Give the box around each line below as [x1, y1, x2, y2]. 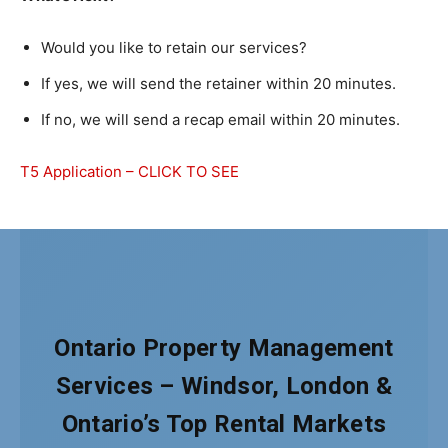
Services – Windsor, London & [55, 372, 393, 400]
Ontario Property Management [54, 334, 394, 362]
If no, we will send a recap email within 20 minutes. [41, 110, 400, 129]
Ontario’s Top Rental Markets [61, 410, 387, 438]
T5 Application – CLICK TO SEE [20, 162, 239, 181]
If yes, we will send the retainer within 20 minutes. [41, 74, 404, 93]
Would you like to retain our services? [41, 38, 319, 57]
